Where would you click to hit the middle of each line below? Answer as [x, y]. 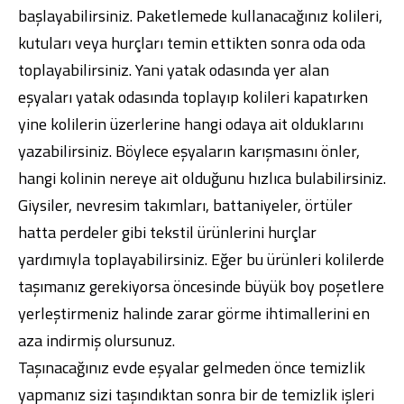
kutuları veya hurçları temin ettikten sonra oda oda [192, 43]
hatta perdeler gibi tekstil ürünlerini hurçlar [167, 232]
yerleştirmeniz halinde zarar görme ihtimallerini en [194, 313]
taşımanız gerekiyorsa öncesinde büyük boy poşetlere [201, 286]
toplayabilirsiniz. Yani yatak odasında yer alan [174, 70]
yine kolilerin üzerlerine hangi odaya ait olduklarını [191, 124]
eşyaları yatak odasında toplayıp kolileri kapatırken [193, 97]
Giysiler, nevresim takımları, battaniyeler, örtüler [185, 205]
